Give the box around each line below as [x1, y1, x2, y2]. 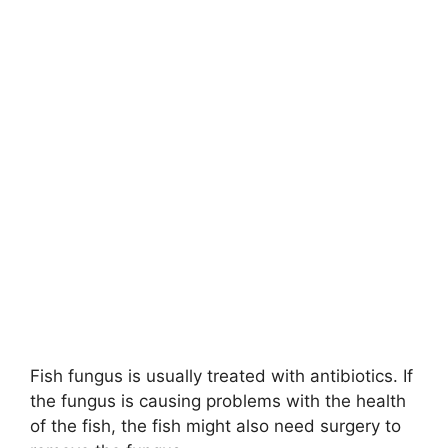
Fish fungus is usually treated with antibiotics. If [30, 365, 413, 386]
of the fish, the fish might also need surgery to [30, 415, 401, 436]
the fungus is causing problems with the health [30, 390, 406, 411]
